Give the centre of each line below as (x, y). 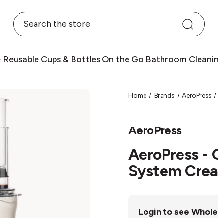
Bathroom (166, 59)
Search (27, 18)
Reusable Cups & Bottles (51, 59)
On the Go (123, 59)
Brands (164, 95)
